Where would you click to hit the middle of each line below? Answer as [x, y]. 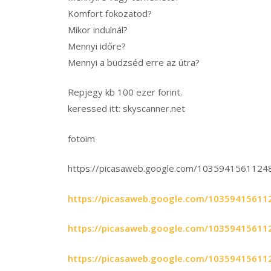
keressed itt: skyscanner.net [126, 109]
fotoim [81, 138]
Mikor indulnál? [98, 29]
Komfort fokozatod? [110, 13]
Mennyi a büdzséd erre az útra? [134, 62]
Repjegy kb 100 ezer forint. [125, 92]
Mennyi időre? [97, 46]
